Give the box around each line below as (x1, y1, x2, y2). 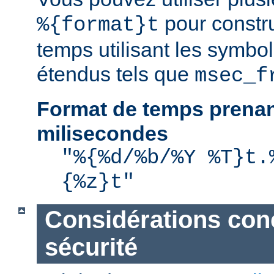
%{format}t (37, 13, 159, 37)
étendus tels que (37, 62, 194, 86)
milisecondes (37, 122, 168, 146)
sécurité (44, 234, 138, 261)
